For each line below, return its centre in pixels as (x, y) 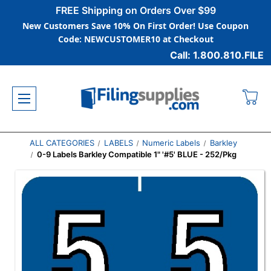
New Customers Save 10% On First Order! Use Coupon (135, 26)
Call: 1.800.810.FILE (217, 55)
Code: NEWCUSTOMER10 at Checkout (135, 39)
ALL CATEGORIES (62, 143)
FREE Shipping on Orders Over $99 (135, 10)
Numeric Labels (171, 143)
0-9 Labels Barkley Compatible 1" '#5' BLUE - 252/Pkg (137, 154)
